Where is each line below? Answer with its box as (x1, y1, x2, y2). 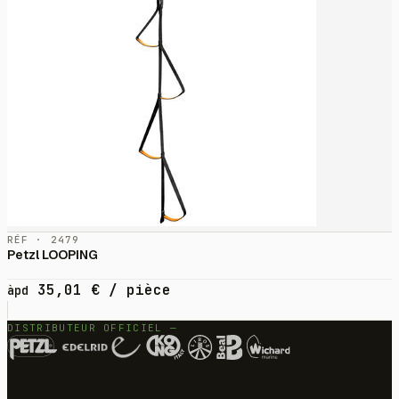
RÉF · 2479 (7, 233, 79, 247)
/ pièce (100, 281, 171, 300)
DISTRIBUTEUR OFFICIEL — (7, 322, 178, 335)
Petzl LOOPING (7, 247, 98, 264)
